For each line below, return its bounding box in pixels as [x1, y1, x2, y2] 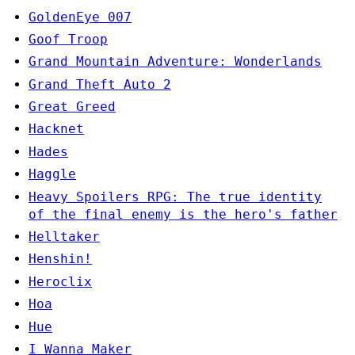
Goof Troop [29, 31, 108, 47]
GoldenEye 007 [29, 9, 132, 25]
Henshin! [29, 251, 92, 267]
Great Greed [29, 99, 116, 115]
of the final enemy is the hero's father [29, 206, 338, 222]
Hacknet [29, 121, 84, 137]
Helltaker [29, 229, 100, 245]
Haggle [29, 166, 76, 182]
